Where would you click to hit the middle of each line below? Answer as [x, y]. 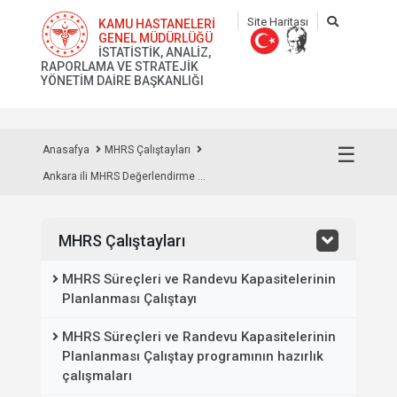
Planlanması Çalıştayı [129, 299]
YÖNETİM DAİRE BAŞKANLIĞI [122, 81]
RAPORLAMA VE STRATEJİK [120, 66]
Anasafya [66, 150]
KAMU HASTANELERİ [157, 24]
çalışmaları [97, 376]
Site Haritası [277, 22]
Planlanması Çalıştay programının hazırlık [193, 356]
